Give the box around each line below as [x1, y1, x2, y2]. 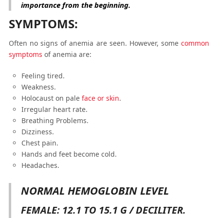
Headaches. [21, 161, 60, 170]
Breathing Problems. [21, 116, 89, 125]
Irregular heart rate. [21, 105, 88, 114]
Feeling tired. [21, 71, 65, 80]
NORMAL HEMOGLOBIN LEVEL [20, 183, 169, 198]
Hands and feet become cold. [21, 149, 117, 159]
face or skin [82, 93, 120, 103]
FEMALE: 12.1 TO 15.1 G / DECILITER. [20, 203, 186, 217]
